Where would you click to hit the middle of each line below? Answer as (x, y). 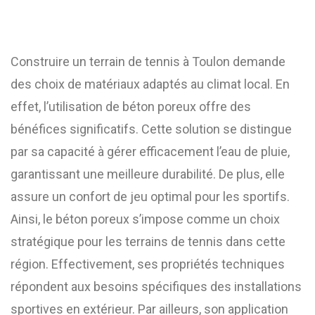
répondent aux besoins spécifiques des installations (156, 287)
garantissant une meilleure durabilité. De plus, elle (148, 174)
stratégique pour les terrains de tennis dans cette (148, 242)
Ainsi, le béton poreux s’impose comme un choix (145, 219)
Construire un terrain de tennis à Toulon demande (148, 62)
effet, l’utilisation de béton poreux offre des (131, 107)
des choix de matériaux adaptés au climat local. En (150, 84)
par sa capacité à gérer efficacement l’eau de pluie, (150, 152)
